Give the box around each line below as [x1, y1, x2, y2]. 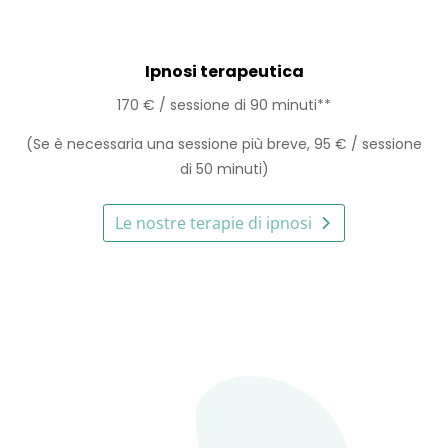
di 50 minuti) [179, 158, 269, 179]
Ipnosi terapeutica [144, 59, 304, 83]
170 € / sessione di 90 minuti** [117, 94, 331, 115]
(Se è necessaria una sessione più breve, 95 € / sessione [26, 133, 422, 154]
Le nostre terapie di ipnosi [115, 211, 313, 234]
